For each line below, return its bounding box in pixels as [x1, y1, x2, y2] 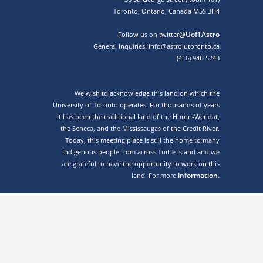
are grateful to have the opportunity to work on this [62, 159, 220, 168]
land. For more [131, 170, 178, 180]
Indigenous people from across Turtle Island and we [62, 147, 220, 156]
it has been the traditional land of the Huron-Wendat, [57, 112, 220, 121]
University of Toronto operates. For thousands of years [53, 100, 220, 109]
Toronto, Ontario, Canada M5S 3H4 [113, 6, 220, 15]
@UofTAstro [179, 29, 220, 39]
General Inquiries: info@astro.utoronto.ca [93, 41, 220, 50]
